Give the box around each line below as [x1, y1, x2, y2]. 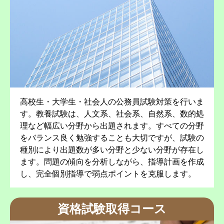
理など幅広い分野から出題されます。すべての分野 [20, 120, 204, 131]
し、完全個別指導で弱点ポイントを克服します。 [20, 168, 196, 179]
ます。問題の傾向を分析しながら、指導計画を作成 [20, 156, 204, 167]
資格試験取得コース [57, 201, 166, 216]
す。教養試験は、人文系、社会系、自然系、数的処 [20, 108, 204, 119]
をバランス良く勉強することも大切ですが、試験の [20, 132, 204, 143]
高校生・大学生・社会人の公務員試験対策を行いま [20, 96, 204, 107]
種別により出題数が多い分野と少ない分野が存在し [20, 144, 204, 155]
